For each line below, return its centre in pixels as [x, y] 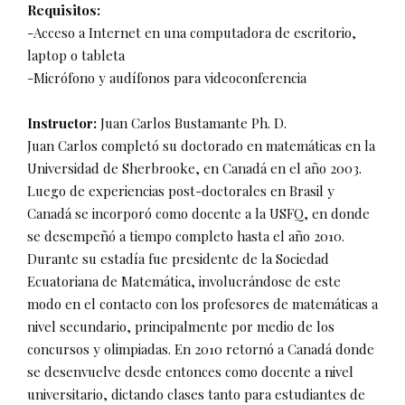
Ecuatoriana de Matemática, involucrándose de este [184, 282]
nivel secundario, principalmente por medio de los [181, 327]
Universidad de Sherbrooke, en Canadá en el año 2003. [194, 169]
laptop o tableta [76, 56]
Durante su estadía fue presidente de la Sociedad [178, 259]
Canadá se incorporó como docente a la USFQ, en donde [198, 214]
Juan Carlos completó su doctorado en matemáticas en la [201, 146]
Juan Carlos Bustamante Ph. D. [193, 123]
